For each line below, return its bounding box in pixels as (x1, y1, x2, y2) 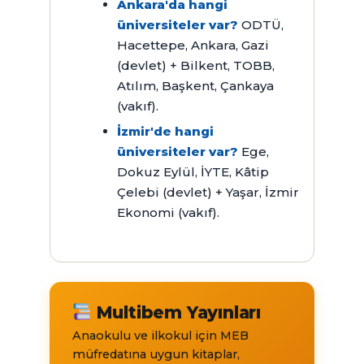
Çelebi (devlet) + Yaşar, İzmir (116, 184, 299, 200)
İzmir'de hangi (116, 123, 214, 139)
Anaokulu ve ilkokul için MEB (71, 327, 249, 343)
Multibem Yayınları (91, 301, 261, 323)
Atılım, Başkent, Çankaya (116, 77, 274, 93)
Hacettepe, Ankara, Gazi (116, 37, 269, 53)
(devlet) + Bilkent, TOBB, (116, 57, 275, 73)
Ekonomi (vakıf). (116, 204, 219, 220)
